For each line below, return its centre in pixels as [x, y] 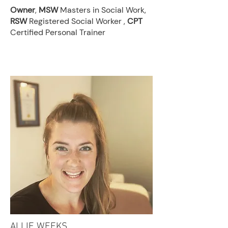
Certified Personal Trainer [58, 32]
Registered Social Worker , [77, 21]
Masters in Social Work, [102, 10]
